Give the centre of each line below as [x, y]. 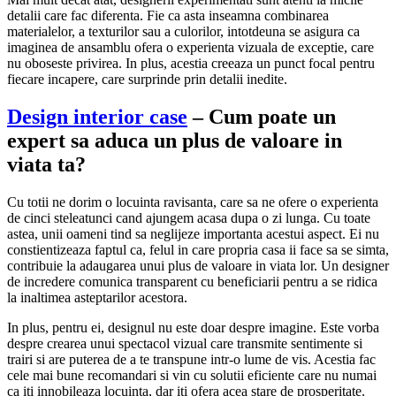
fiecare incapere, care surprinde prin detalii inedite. [149, 79]
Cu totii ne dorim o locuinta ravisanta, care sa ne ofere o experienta [193, 202]
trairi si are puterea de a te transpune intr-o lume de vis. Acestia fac [191, 359]
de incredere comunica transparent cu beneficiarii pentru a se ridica [192, 281]
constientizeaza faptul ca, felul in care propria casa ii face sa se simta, [198, 249]
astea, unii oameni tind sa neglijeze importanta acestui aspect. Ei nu [193, 233]
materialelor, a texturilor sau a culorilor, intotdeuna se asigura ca [183, 31]
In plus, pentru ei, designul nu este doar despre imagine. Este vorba [193, 327]
